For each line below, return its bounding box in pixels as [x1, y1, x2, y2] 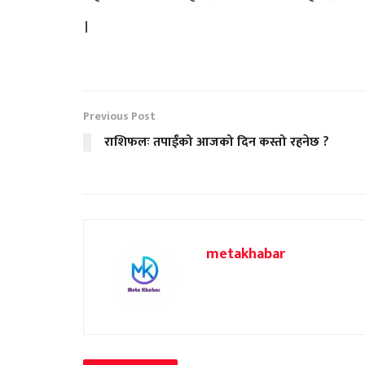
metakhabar [206, 242, 285, 267]
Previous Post [83, 107, 156, 126]
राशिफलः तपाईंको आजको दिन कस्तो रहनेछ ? [104, 131, 329, 154]
